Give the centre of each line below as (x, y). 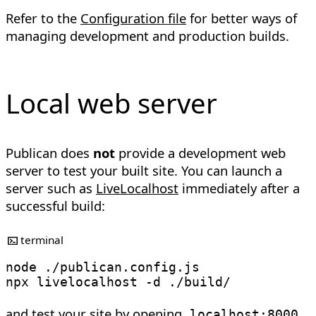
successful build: (55, 205)
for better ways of (242, 18)
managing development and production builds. (147, 35)
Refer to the (43, 18)
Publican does (49, 152)
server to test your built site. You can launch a (144, 170)
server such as (51, 188)
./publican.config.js (118, 267)
